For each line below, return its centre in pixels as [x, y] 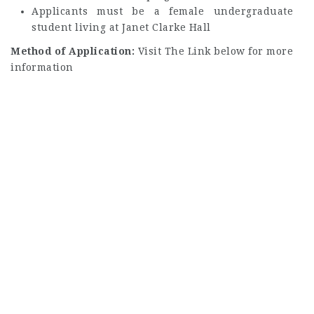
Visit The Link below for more [215, 51]
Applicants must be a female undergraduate [162, 11]
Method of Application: [74, 51]
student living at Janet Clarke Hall [121, 27]
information [42, 67]
